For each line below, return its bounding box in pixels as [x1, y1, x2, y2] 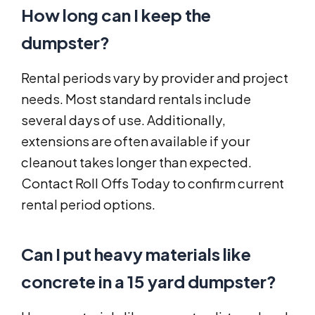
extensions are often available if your [21, 133, 250, 150]
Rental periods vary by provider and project [21, 70, 288, 86]
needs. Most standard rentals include [21, 91, 251, 108]
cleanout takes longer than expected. [21, 154, 252, 171]
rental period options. [21, 196, 155, 213]
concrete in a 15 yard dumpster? [21, 271, 276, 292]
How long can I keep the [21, 4, 211, 26]
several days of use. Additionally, [21, 112, 226, 129]
